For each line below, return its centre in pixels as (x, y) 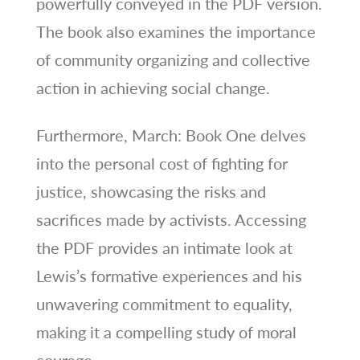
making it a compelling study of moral (166, 331)
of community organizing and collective (173, 59)
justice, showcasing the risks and (151, 191)
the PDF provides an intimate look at (164, 247)
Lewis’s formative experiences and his (169, 275)
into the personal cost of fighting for (162, 163)
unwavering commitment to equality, (164, 303)
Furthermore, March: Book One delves (171, 135)
